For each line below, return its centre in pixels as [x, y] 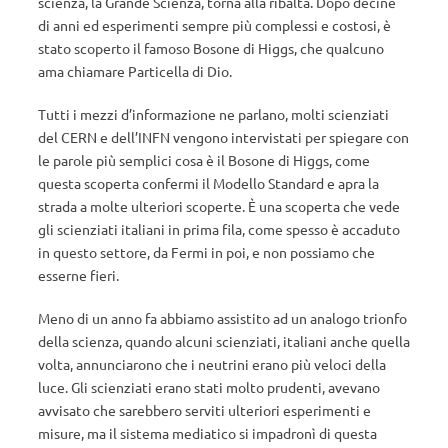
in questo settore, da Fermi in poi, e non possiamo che [206, 252]
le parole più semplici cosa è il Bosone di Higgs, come [204, 160]
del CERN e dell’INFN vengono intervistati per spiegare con [223, 137]
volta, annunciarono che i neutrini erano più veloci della [212, 364]
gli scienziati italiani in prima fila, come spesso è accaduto [219, 229]
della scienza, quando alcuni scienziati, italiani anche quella [224, 341]
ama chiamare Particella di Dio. [135, 71]
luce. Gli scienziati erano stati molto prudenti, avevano [209, 387]
